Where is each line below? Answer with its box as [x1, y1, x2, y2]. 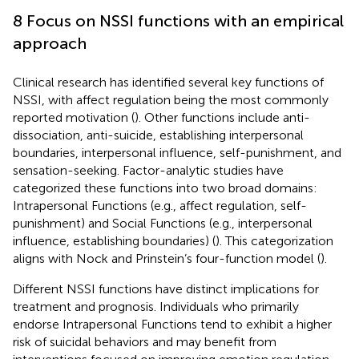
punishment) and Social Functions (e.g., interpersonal [13, 215, 313, 231]
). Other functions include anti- [135, 109, 310, 125]
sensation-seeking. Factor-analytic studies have [13, 162, 284, 178]
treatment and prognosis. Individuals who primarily [13, 298, 299, 314]
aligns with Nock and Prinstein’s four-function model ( [13, 250, 321, 266]
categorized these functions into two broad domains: [13, 179, 317, 196]
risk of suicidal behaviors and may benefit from [13, 333, 276, 349]
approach [13, 33, 87, 53]
